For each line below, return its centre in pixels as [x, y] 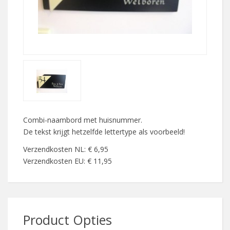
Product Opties [68, 220]
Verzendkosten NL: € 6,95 [66, 149]
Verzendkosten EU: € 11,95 [68, 161]
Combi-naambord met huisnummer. [83, 120]
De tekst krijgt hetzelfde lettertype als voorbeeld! [104, 131]
